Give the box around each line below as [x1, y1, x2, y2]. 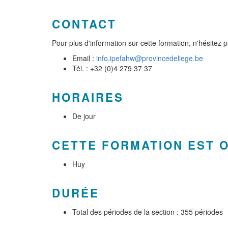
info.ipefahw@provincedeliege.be [96, 53, 203, 63]
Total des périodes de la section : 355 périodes [72, 207, 223, 217]
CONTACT [52, 16, 117, 32]
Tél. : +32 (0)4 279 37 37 [72, 63, 152, 73]
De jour [72, 111, 96, 121]
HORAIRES [52, 89, 124, 105]
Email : [72, 53, 96, 63]
